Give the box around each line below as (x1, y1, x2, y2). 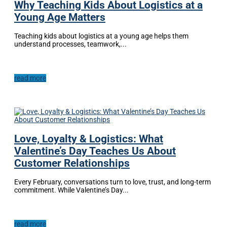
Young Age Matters (14, 11, 105, 23)
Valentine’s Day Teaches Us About (14, 144, 176, 157)
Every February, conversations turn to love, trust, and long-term (14, 178, 211, 186)
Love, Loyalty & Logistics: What (14, 132, 163, 145)
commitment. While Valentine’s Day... (14, 186, 129, 195)
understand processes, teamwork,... (14, 40, 127, 49)
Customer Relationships (14, 157, 130, 169)
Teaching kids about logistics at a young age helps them (14, 32, 188, 41)
